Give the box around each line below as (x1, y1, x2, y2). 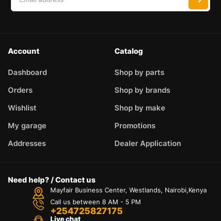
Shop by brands (114, 85, 170, 95)
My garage (8, 121, 46, 131)
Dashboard (8, 68, 47, 77)
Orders (8, 85, 33, 95)
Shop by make (114, 103, 165, 113)
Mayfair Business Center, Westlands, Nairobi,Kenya (50, 186, 207, 194)
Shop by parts (114, 68, 164, 77)
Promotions (114, 121, 155, 131)
